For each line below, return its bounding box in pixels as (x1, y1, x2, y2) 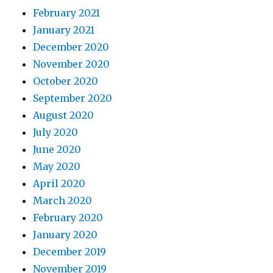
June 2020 (33, 143, 82, 156)
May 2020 (33, 160, 81, 173)
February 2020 (33, 211, 104, 224)
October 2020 (33, 75, 99, 88)
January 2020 (33, 229, 98, 241)
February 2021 (33, 7, 101, 19)
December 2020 (33, 41, 110, 54)
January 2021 (33, 24, 95, 37)
